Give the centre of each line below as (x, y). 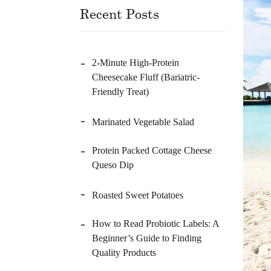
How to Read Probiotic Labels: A (155, 224)
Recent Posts (119, 14)
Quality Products (124, 253)
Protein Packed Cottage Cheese (152, 150)
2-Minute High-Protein (135, 63)
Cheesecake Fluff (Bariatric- (146, 77)
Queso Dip (113, 165)
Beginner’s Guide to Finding (147, 238)
